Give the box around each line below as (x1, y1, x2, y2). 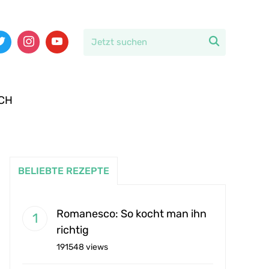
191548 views (56, 242, 108, 252)
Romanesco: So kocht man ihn (56, 207, 207, 220)
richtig (56, 223, 89, 237)
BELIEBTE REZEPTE (18, 165, 109, 177)
